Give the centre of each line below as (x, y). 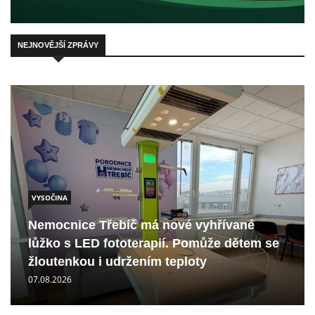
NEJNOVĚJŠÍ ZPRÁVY (58, 45)
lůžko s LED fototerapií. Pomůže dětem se (154, 244)
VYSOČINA (50, 198)
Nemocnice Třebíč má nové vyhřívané (141, 225)
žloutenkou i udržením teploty (117, 262)
